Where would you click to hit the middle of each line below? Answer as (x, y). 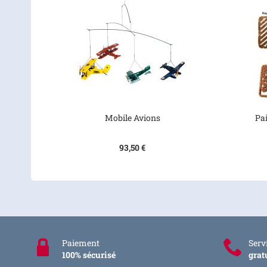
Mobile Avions (132, 118)
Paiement (81, 243)
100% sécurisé (89, 255)
